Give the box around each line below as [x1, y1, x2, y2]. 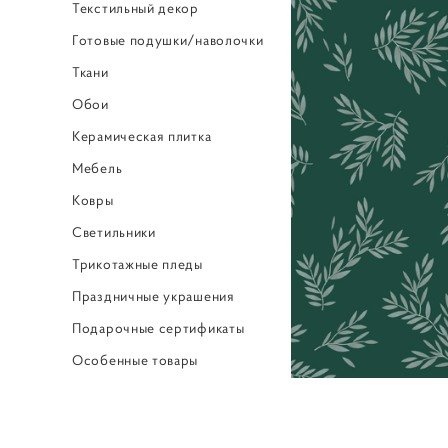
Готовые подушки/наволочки [72, 31, 264, 49]
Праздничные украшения [72, 287, 235, 305]
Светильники [72, 223, 156, 241]
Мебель [72, 159, 123, 177]
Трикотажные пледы [72, 255, 203, 273]
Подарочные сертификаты [72, 319, 245, 337]
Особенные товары [72, 351, 199, 369]
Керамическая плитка [72, 127, 212, 145]
